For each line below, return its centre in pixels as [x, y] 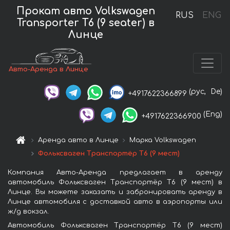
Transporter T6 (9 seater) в [85, 23]
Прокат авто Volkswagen [85, 11]
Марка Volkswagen [163, 140]
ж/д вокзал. [28, 211]
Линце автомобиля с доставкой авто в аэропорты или [115, 202]
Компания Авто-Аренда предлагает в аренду [115, 172]
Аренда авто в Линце [79, 140]
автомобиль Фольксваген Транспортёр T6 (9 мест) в [115, 182]
